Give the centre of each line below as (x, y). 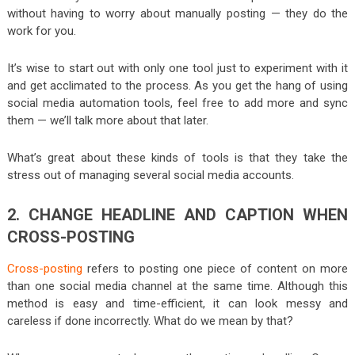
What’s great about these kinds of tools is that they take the (177, 157)
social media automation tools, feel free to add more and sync (177, 103)
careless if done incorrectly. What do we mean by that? (150, 321)
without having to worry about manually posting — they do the (177, 13)
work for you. (41, 31)
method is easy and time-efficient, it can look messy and (177, 303)
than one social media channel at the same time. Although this (177, 286)
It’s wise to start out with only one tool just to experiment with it (177, 68)
